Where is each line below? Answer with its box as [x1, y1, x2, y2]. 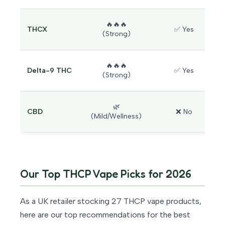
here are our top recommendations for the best [20, 210, 190, 220]
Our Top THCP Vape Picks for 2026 [20, 167, 191, 181]
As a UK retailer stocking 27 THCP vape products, [20, 196, 201, 206]
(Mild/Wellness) [91, 112, 142, 121]
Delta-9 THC [27, 66, 72, 75]
